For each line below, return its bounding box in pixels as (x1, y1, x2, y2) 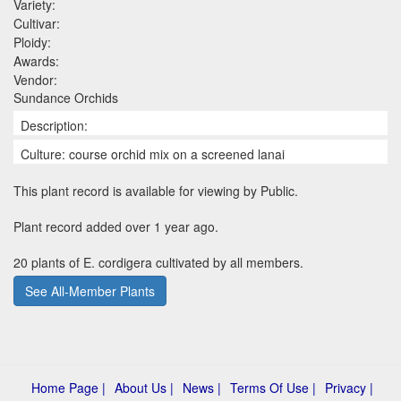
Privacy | (325, 378, 373, 397)
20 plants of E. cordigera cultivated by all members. (13, 252, 303, 271)
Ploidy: (13, 32, 51, 51)
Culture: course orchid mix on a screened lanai (21, 144, 285, 163)
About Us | (115, 378, 174, 397)
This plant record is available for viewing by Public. (13, 181, 298, 200)
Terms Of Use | (230, 378, 316, 397)
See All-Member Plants (25, 281, 155, 300)
